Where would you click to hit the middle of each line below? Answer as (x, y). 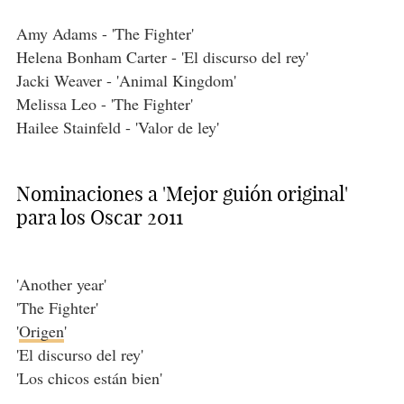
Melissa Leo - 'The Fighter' (104, 104)
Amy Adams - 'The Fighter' (105, 34)
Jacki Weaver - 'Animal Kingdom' (126, 81)
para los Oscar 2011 (99, 218)
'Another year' (61, 285)
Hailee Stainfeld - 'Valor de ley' (117, 128)
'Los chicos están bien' (89, 378)
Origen (41, 331)
